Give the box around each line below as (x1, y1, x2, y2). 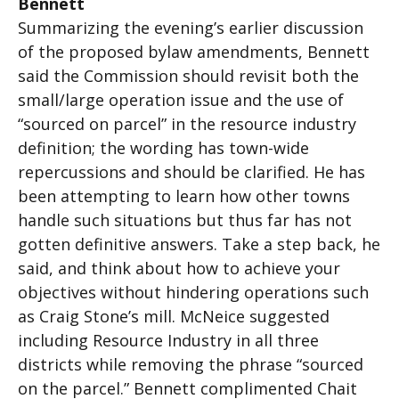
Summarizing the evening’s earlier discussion (18, 17, 363, 38)
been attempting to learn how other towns (18, 185, 350, 207)
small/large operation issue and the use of (18, 89, 344, 110)
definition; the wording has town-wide (18, 137, 309, 159)
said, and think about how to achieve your (18, 257, 340, 279)
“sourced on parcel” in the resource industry (18, 113, 356, 134)
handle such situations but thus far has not (18, 209, 352, 231)
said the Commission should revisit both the (18, 65, 359, 86)
